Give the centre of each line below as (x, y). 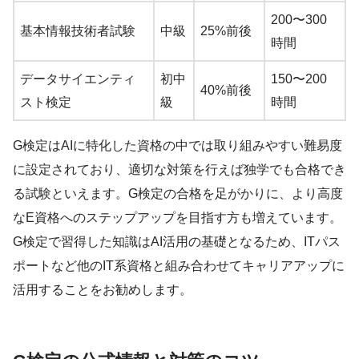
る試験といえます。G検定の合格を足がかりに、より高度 (178, 194)
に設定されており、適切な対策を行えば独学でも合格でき (179, 170)
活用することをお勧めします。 (103, 290)
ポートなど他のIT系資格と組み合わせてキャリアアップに (179, 266)
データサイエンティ (78, 79)
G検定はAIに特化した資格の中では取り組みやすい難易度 (177, 146)
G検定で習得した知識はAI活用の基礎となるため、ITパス (177, 242)
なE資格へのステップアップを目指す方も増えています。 (177, 218)
